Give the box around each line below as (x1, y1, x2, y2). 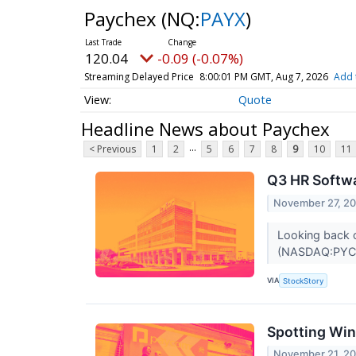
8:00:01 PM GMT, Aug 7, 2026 (199, 70, 328, 83)
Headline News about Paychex (81, 116, 330, 141)
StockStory (283, 276, 324, 285)
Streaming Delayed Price (83, 70, 194, 83)
